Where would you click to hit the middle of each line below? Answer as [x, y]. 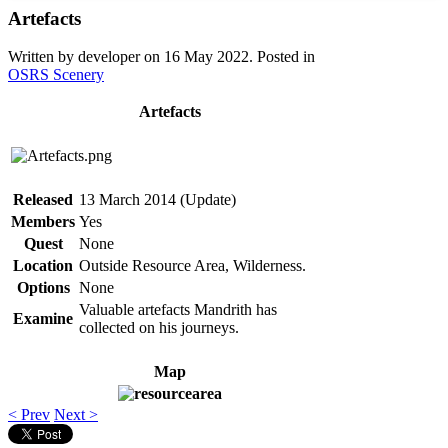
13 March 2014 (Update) [157, 200]
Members [43, 222]
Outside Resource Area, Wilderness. [192, 266]
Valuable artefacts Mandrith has [178, 310]
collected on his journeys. [159, 328]
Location [43, 266]
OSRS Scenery [56, 75]
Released [43, 200]
